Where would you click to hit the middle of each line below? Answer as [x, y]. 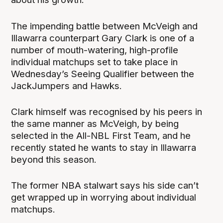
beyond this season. [54, 159]
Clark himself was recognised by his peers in [107, 111]
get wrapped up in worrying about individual [104, 197]
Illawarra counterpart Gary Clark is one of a [103, 38]
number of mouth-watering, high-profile [95, 50]
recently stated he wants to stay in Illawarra [104, 147]
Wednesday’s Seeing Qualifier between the [103, 74]
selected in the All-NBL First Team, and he [101, 135]
